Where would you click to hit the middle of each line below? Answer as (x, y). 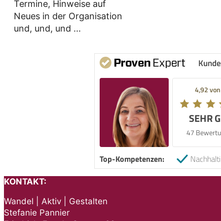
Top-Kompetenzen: (132, 159)
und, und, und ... (47, 29)
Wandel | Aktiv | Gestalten (56, 201)
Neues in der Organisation (68, 16)
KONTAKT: (25, 181)
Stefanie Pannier (37, 212)
